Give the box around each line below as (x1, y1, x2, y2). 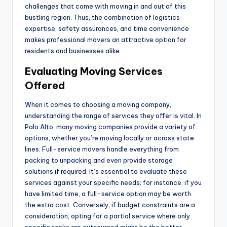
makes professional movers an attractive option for (25, 35, 186, 44)
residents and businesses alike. (25, 46, 121, 55)
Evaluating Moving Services (25, 64, 163, 78)
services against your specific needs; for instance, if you (25, 178, 202, 186)
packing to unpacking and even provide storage (25, 156, 173, 164)
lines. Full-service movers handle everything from (25, 144, 179, 153)
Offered (25, 79, 65, 92)
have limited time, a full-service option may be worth (25, 189, 191, 198)
